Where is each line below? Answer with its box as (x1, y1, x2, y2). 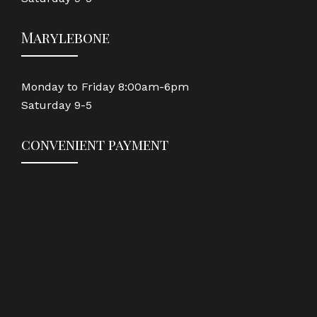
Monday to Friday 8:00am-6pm (21, 79, 189, 93)
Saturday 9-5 (21, 98, 92, 112)
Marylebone (21, 27, 110, 47)
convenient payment (21, 134, 168, 154)
